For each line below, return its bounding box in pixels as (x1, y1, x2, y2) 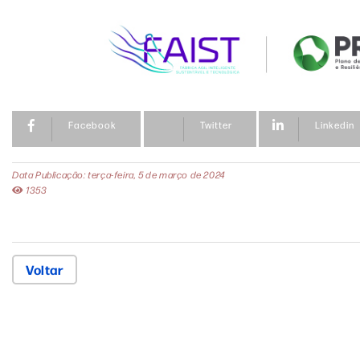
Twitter (199, 118, 232, 132)
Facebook (68, 118, 117, 132)
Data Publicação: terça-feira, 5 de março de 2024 (12, 168, 225, 182)
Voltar (26, 260, 64, 279)
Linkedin (315, 118, 355, 132)
